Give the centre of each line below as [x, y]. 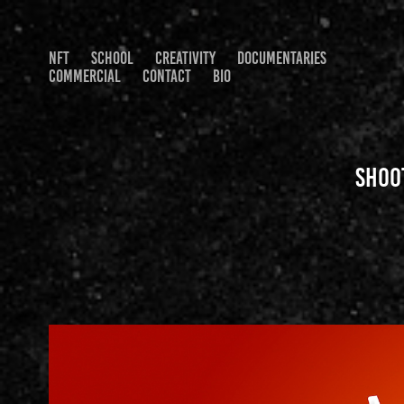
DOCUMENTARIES [281, 58]
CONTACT [166, 76]
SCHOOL [112, 58]
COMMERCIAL [84, 76]
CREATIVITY [185, 58]
